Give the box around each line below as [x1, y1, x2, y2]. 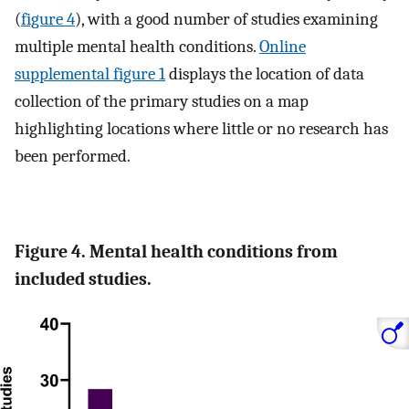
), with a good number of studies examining [75, 9, 378, 30]
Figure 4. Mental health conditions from [15, 241, 338, 263]
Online [259, 37, 306, 58]
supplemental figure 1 [15, 64, 165, 85]
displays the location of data [165, 64, 364, 85]
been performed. [15, 146, 131, 167]
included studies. [15, 268, 152, 290]
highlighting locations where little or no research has [15, 119, 388, 140]
